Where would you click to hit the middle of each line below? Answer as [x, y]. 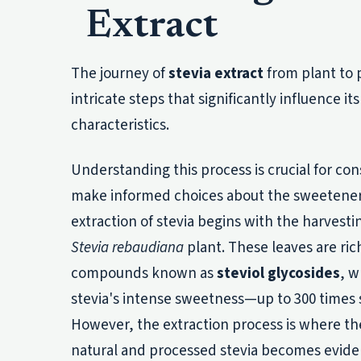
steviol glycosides [278, 273]
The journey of [120, 74]
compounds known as [144, 273]
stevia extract [216, 74]
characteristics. [120, 126]
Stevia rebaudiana [127, 247]
